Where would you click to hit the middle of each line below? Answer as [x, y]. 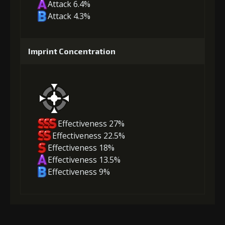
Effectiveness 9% [79, 172]
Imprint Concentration [72, 51]
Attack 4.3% [69, 16]
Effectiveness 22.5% [89, 135]
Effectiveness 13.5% [84, 159]
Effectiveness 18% [81, 147]
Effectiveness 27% [91, 123]
